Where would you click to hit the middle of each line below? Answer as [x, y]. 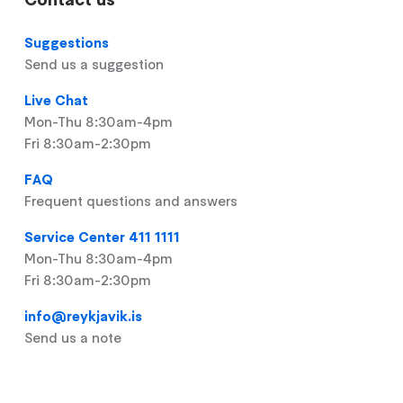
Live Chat [57, 100]
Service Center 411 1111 [103, 237]
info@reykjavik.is [84, 316]
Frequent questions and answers [131, 201]
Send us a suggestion [94, 64]
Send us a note [73, 337]
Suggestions [67, 42]
